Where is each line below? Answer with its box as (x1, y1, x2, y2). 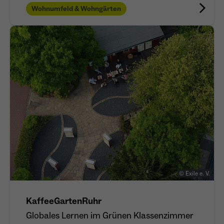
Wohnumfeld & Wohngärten (31, 4, 121, 13)
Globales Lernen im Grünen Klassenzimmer (26, 210, 193, 222)
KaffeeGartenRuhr (26, 195, 101, 207)
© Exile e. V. (179, 170, 210, 178)
